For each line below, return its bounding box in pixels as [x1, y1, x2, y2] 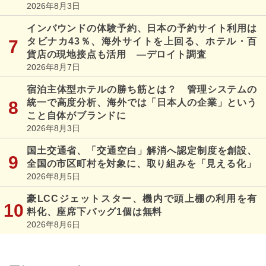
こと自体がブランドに [27, 110, 126, 121]
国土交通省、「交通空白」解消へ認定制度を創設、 [27, 145, 257, 156]
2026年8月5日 [27, 171, 80, 181]
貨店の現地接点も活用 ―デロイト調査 [27, 49, 207, 59]
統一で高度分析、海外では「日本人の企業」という [27, 97, 257, 107]
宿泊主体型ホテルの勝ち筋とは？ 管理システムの [27, 84, 257, 94]
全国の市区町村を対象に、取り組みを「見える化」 [27, 158, 256, 169]
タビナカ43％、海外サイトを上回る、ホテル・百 [27, 36, 257, 46]
